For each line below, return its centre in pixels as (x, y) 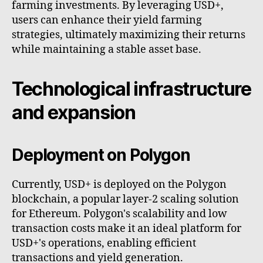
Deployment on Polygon (101, 155)
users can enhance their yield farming (107, 21)
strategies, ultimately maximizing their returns (129, 35)
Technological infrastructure (131, 89)
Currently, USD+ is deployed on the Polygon (119, 185)
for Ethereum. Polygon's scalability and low (119, 214)
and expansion (74, 113)
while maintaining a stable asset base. (107, 50)
